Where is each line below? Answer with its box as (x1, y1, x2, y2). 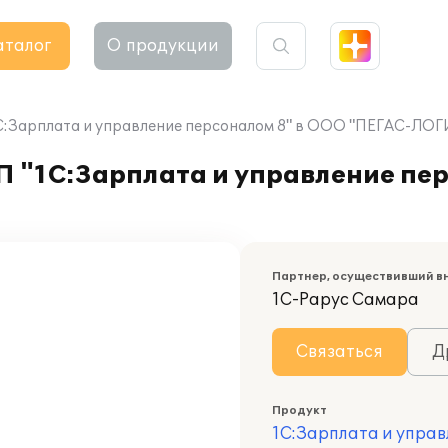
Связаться (296, 342, 383, 362)
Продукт (272, 404, 327, 417)
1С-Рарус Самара (272, 290, 419, 310)
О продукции (107, 36, 219, 56)
